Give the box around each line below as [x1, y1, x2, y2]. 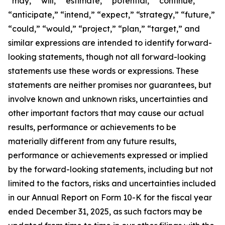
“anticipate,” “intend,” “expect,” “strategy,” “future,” [8, 10, 215, 20]
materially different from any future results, [8, 136, 176, 146]
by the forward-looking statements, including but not [8, 164, 213, 174]
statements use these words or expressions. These [8, 66, 199, 76]
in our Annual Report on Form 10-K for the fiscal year [8, 192, 212, 202]
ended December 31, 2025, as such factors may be [8, 206, 202, 216]
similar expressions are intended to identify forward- [8, 38, 212, 48]
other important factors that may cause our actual [8, 108, 204, 118]
